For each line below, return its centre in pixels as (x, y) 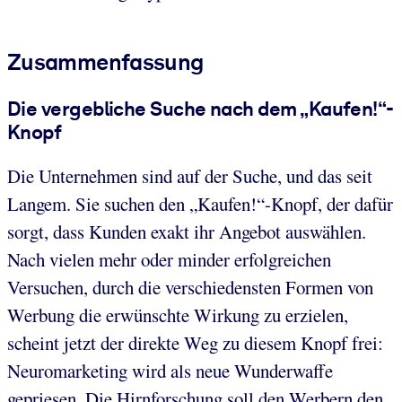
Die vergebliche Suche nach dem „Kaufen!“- (201, 108)
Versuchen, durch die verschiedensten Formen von (190, 288)
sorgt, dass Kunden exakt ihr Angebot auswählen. (187, 232)
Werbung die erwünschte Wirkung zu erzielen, (178, 315)
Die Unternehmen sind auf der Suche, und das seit (190, 176)
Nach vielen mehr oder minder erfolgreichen (169, 260)
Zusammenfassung (105, 61)
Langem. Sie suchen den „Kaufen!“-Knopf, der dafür (200, 204)
